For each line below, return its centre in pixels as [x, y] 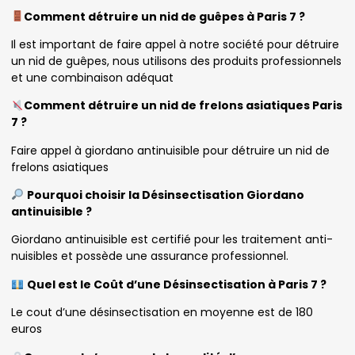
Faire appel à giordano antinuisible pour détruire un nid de [170, 150]
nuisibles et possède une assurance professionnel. [150, 256]
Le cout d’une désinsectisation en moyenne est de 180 [162, 313]
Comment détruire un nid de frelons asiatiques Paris [183, 106]
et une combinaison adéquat [92, 77]
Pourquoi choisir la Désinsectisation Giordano [165, 195]
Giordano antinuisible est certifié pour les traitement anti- [172, 240]
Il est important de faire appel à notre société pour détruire [175, 44]
